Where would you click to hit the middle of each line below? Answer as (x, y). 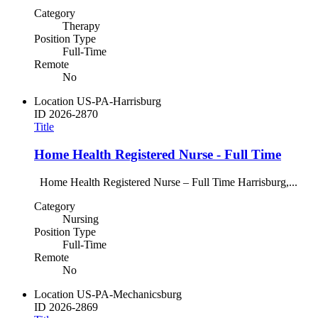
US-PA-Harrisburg (119, 102)
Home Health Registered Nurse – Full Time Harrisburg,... (166, 182)
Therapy (81, 26)
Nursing (81, 219)
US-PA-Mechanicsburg (129, 294)
